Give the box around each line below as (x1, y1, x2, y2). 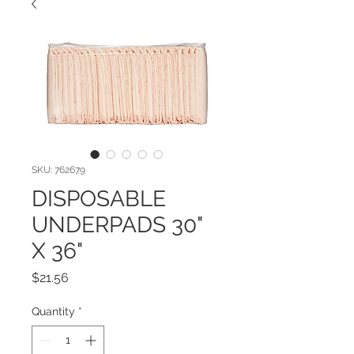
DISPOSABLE (32, 186, 166, 213)
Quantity (32, 305, 75, 318)
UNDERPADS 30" (32, 212, 202, 239)
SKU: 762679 (32, 164, 85, 176)
